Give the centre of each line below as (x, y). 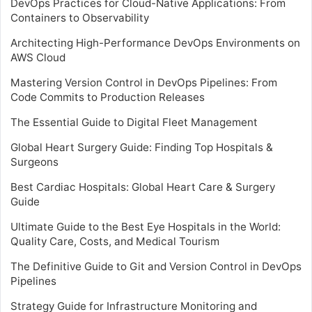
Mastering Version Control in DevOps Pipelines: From (144, 83)
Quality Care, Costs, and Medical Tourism (115, 242)
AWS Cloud (38, 58)
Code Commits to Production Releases (108, 97)
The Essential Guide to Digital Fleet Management (134, 123)
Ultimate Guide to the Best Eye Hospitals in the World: (146, 227)
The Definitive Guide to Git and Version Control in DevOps (156, 267)
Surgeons (34, 162)
